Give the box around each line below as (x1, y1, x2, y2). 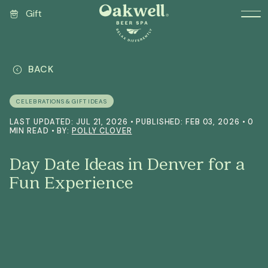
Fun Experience (9, 170, 133, 193)
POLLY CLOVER (71, 125, 132, 136)
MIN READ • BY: (9, 125, 72, 136)
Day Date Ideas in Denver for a (9, 151, 245, 174)
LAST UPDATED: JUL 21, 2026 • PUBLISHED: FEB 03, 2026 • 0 (9, 116, 254, 127)
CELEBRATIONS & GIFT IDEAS (16, 97, 107, 105)
